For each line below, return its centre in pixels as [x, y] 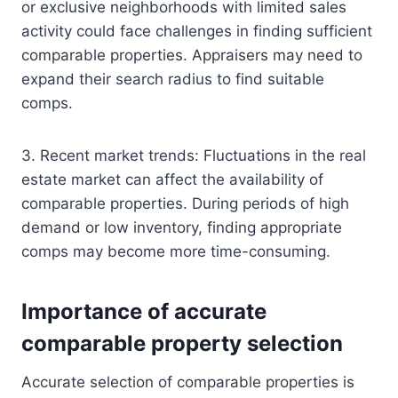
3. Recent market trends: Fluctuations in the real [194, 156]
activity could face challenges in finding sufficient [197, 32]
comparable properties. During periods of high [185, 204]
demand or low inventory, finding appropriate [182, 228]
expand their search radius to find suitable [173, 80]
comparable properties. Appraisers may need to [192, 56]
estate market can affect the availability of [172, 180]
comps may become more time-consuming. [176, 252]
